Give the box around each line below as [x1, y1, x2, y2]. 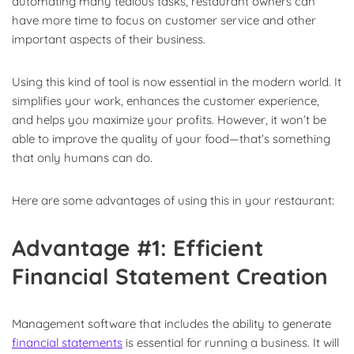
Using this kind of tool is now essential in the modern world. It [12, 73, 341, 89]
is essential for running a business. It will [122, 334, 339, 350]
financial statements [12, 334, 122, 350]
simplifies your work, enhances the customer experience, [12, 92, 319, 108]
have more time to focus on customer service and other [12, 12, 316, 28]
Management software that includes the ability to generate [12, 315, 331, 331]
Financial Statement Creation [12, 262, 328, 290]
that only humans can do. [12, 149, 153, 165]
